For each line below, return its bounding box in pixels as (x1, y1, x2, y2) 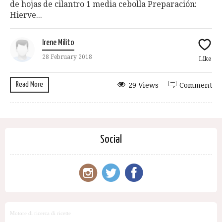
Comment (179, 81, 212, 90)
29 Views (128, 81, 159, 90)
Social (100, 134, 122, 145)
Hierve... (10, 10, 42, 20)
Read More (16, 81, 43, 89)
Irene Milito (42, 39, 74, 48)
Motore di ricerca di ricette (10, 210, 71, 216)
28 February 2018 (42, 54, 92, 61)
